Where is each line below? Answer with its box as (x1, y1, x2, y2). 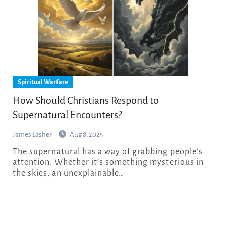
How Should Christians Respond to (12, 94, 159, 106)
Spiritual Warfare (17, 78, 68, 86)
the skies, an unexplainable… (12, 168, 124, 178)
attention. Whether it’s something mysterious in (12, 157, 204, 167)
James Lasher (12, 130, 53, 138)
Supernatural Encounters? (12, 108, 122, 120)
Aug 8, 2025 (69, 130, 103, 138)
